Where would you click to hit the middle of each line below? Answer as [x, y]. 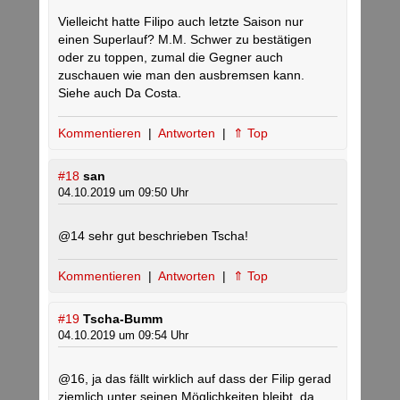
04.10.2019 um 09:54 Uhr [123, 336]
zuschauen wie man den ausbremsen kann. [181, 75]
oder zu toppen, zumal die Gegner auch [171, 58]
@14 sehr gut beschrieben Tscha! [153, 236]
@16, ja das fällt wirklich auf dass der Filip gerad [195, 379]
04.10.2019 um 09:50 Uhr [123, 193]
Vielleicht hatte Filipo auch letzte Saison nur [181, 22]
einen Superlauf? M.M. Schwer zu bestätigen [185, 40]
